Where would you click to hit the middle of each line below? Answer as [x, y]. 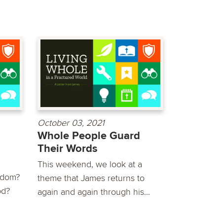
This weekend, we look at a [90, 164]
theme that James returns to [91, 178]
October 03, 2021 [71, 123]
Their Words [68, 148]
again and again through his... [94, 192]
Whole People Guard [89, 136]
